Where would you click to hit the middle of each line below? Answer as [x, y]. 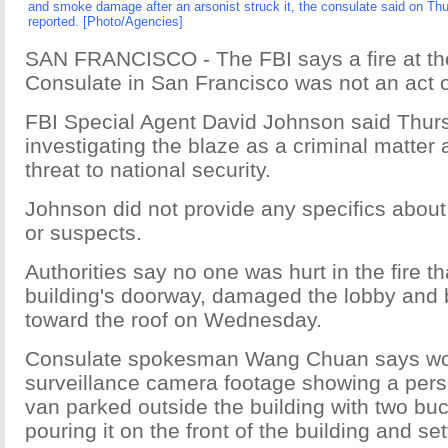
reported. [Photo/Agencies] [105, 21]
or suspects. [83, 232]
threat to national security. [148, 169]
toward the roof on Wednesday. [173, 319]
